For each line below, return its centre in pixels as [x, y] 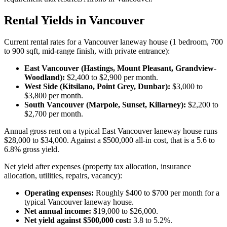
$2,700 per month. [54, 113]
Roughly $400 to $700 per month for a [157, 193]
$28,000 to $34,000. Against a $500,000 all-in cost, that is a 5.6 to [109, 140]
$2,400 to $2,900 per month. [111, 77]
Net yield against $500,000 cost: [78, 220]
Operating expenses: [59, 193]
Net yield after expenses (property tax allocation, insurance [98, 166]
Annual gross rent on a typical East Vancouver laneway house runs [111, 131]
